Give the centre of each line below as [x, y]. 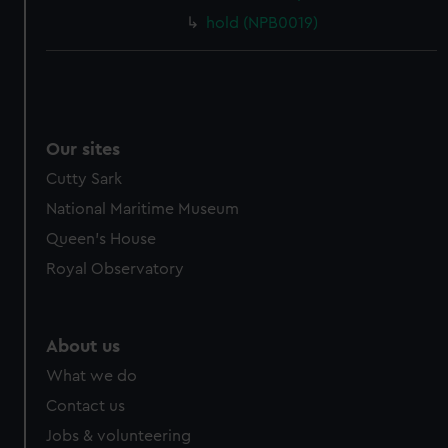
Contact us [86, 406]
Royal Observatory [115, 269]
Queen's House [101, 239]
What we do [92, 376]
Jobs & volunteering [119, 436]
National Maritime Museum [143, 209]
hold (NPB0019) [262, 23]
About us [83, 346]
